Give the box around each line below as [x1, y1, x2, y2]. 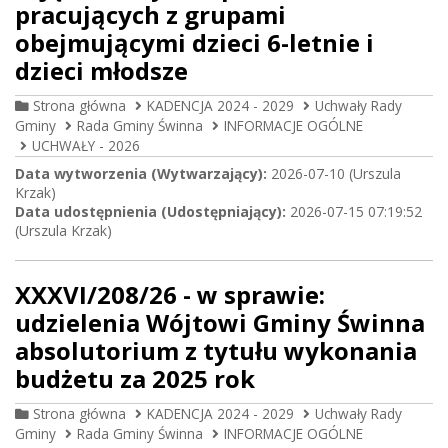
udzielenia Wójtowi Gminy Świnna [15, 306, 425, 339]
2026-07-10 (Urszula [267, 164, 401, 183]
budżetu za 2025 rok [15, 362, 255, 395]
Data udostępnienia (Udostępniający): [15, 202, 286, 221]
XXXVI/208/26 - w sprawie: [15, 278, 325, 311]
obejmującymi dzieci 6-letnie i [15, 26, 374, 59]
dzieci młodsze [15, 54, 188, 87]
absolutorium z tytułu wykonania [15, 334, 417, 367]
